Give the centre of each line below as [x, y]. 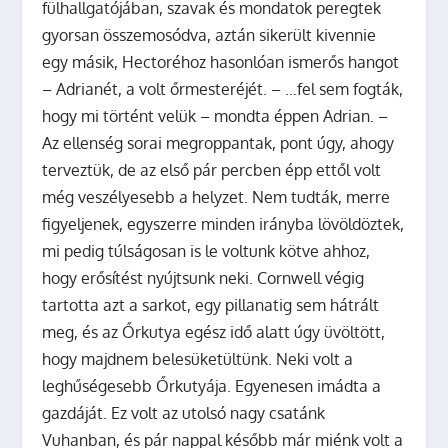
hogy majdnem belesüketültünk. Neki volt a [198, 358]
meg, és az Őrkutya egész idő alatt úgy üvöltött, [214, 331]
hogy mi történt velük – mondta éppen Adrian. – [215, 115]
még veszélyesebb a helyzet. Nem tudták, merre [216, 196]
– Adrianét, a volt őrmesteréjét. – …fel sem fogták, [223, 88]
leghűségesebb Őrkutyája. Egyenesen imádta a [212, 385]
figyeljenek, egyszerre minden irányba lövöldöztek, [223, 223]
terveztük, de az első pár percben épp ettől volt [212, 169]
